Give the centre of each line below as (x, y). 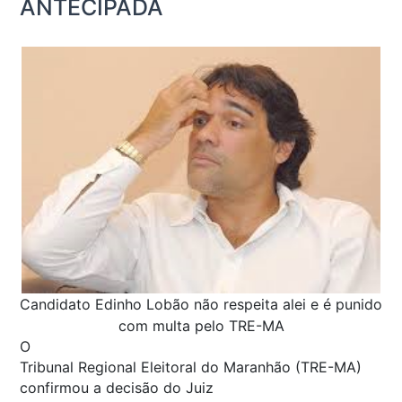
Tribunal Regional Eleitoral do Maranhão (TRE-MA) (191, 367)
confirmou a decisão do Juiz (117, 387)
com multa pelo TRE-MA (201, 325)
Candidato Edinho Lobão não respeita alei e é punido (201, 304)
